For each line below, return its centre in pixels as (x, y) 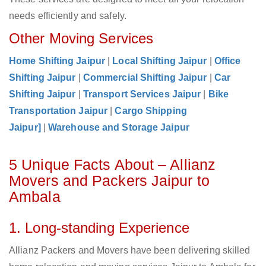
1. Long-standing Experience (99, 228)
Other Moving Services (81, 39)
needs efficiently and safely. (68, 16)
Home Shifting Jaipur (57, 61)
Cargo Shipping (151, 111)
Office (227, 61)
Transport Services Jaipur (142, 94)
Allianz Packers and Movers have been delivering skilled (130, 251)
